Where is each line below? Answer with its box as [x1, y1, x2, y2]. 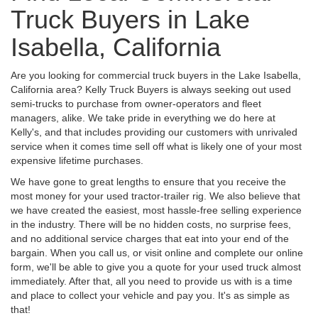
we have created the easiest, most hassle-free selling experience [11, 204, 302, 216]
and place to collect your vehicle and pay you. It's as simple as [11, 289, 290, 301]
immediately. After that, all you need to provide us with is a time [11, 275, 292, 287]
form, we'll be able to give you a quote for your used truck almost [11, 261, 301, 273]
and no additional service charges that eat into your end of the [11, 232, 289, 244]
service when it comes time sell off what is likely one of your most [11, 140, 302, 152]
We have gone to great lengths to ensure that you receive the [11, 175, 286, 187]
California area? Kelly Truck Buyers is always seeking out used [11, 83, 291, 95]
